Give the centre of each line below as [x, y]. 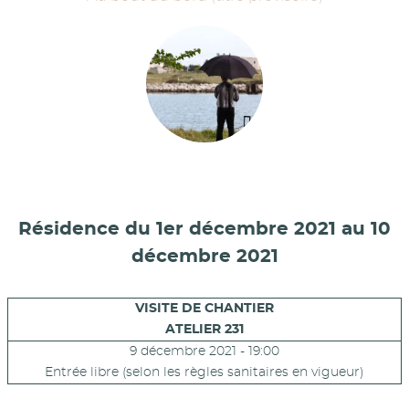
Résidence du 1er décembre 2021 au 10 [204, 229]
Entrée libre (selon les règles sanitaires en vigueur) [204, 373]
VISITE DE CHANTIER [204, 309]
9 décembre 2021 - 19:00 [204, 352]
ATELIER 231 [204, 330]
